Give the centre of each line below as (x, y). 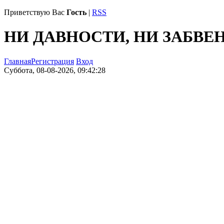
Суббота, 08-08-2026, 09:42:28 (55, 70)
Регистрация (52, 61)
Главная (17, 61)
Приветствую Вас (34, 12)
